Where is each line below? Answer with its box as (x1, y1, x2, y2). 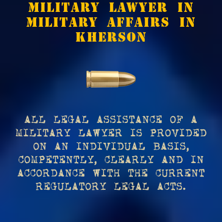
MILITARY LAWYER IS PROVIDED (15, 128, 207, 139)
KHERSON (75, 32, 147, 42)
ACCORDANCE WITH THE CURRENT (17, 168, 205, 179)
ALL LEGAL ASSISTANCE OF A (24, 115, 198, 125)
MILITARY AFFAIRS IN (26, 17, 196, 27)
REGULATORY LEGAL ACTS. (36, 182, 186, 192)
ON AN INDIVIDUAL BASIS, (33, 142, 189, 152)
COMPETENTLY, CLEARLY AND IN (18, 155, 204, 166)
